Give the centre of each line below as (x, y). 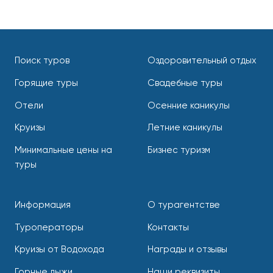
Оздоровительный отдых (202, 61)
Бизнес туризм (179, 151)
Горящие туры (46, 83)
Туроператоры (49, 227)
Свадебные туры (185, 83)
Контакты (168, 227)
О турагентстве (183, 205)
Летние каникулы (185, 128)
